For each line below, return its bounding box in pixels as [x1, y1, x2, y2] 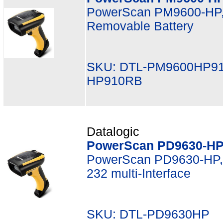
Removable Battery [87, 19, 194, 33]
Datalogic [87, 125, 139, 138]
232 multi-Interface [87, 167, 191, 180]
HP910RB [87, 74, 142, 88]
